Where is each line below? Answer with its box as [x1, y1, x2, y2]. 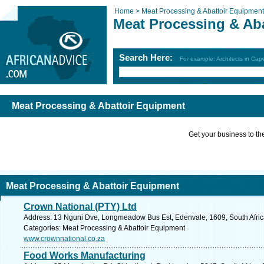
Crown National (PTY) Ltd [24, 202, 137, 212]
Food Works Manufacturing [24, 250, 146, 260]
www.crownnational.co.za [24, 235, 105, 243]
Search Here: [119, 52, 180, 62]
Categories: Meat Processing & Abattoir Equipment [24, 224, 185, 232]
